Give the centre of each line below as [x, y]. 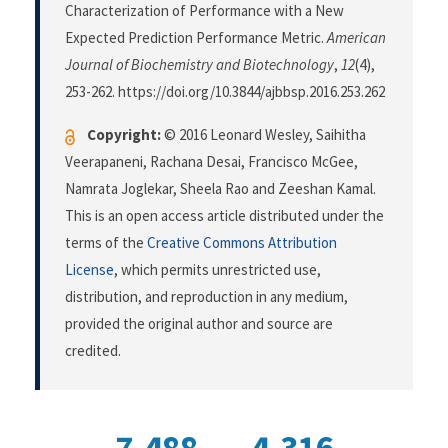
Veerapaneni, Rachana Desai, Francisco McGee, [211, 162]
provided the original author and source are [199, 324]
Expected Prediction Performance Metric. [196, 38]
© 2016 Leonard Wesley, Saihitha [263, 135]
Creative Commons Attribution [242, 243]
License [89, 270]
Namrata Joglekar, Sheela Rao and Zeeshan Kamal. [220, 189]
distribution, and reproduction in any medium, [206, 297]
